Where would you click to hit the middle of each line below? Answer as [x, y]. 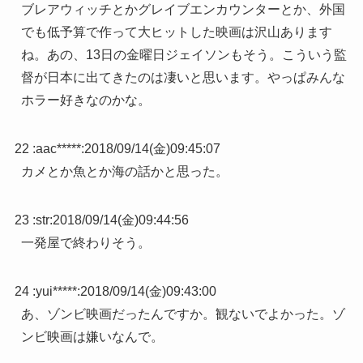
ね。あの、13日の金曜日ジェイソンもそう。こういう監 [184, 55]
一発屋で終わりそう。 [85, 243]
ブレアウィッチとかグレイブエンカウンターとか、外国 [183, 10]
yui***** [56, 292]
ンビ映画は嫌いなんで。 [92, 337]
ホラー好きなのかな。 [85, 100]
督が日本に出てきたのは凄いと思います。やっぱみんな [183, 78]
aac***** [58, 149]
